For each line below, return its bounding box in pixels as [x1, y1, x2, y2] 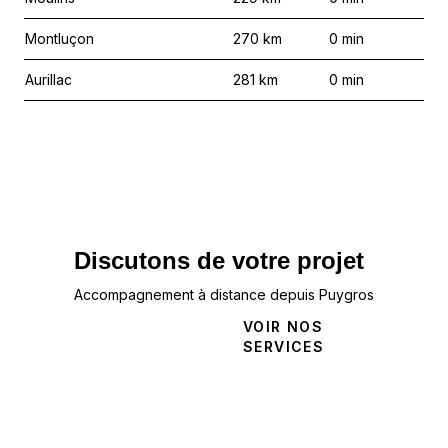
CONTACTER [80, 338, 181, 355]
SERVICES [243, 338, 325, 355]
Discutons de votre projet [74, 247, 364, 274]
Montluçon [25, 30, 94, 47]
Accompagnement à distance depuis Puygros [74, 286, 374, 303]
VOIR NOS [243, 318, 324, 335]
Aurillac [25, 71, 72, 88]
